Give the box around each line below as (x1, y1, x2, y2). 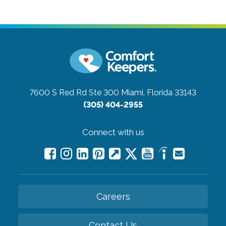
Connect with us (82, 127, 144, 137)
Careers (96, 191, 130, 202)
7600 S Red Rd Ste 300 (30, 87, 119, 97)
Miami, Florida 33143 (121, 87, 196, 97)
